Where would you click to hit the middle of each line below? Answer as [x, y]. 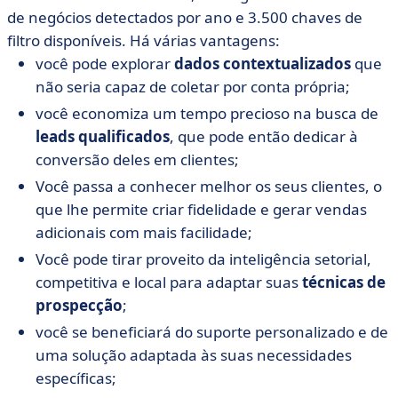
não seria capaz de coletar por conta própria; [193, 87]
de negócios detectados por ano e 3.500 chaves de [185, 17]
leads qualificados [103, 136]
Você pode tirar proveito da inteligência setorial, [203, 259]
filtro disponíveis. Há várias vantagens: [143, 40]
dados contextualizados [263, 64]
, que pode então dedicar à [264, 136]
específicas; [76, 378]
